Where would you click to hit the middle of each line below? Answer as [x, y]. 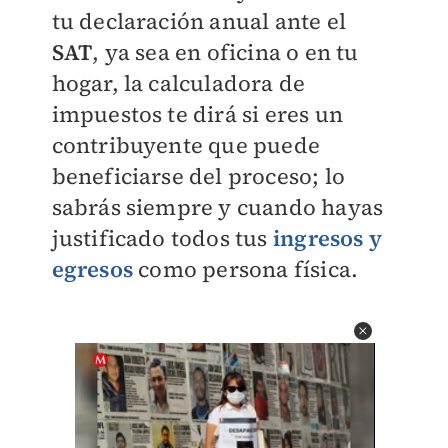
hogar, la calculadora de [178, 83]
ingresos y [327, 238]
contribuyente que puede [186, 145]
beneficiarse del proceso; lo [198, 176]
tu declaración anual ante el [199, 21]
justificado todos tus [162, 238]
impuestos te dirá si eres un [197, 114]
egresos [92, 269]
